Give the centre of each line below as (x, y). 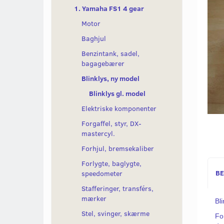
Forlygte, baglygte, (111, 163)
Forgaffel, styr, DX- (111, 123)
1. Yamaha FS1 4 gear (109, 8)
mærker (94, 198)
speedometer (102, 173)
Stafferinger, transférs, (117, 188)
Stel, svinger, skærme (115, 213)
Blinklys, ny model (110, 78)
